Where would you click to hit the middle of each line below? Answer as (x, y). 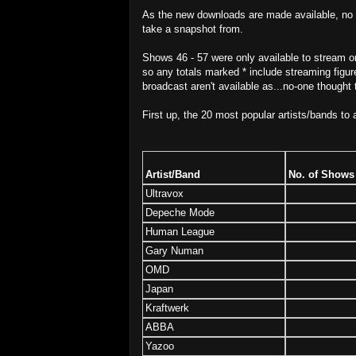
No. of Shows (321, 174)
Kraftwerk (167, 308)
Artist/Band (173, 174)
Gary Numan (174, 250)
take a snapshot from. (193, 29)
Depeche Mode (180, 212)
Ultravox (164, 193)
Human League (180, 231)
